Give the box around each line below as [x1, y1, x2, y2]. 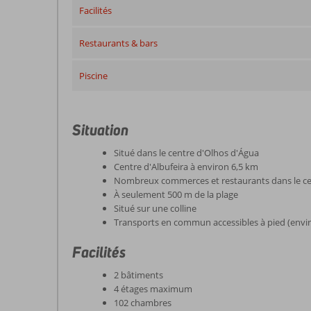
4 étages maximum [114, 283, 192, 295]
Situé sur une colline [114, 202, 196, 215]
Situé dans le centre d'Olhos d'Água [114, 146, 259, 159]
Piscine [79, 69, 108, 82]
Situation [72, 120, 128, 140]
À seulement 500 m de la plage [114, 188, 238, 201]
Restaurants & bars [79, 37, 158, 49]
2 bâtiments [114, 269, 163, 281]
